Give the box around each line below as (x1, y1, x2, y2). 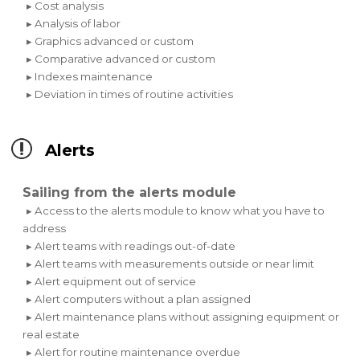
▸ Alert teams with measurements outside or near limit (27, 257, 315, 271)
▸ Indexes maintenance (27, 70, 153, 84)
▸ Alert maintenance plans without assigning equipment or (27, 310, 340, 324)
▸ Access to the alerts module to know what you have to (27, 204, 325, 218)
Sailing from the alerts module (22, 185, 237, 201)
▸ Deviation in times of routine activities (27, 88, 234, 101)
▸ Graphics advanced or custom (27, 35, 194, 48)
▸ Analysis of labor (27, 17, 121, 31)
